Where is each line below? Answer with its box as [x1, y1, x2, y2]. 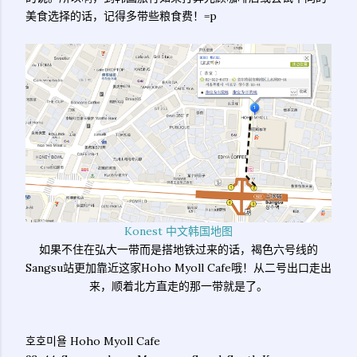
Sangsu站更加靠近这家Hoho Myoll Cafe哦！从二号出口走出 [25, 261, 331, 276]
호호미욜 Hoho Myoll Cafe [25, 334, 160, 349]
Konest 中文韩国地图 [124, 224, 233, 239]
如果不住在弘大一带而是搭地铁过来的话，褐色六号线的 [39, 242, 318, 257]
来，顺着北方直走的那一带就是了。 [89, 279, 268, 294]
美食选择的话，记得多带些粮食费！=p [25, 9, 217, 23]
